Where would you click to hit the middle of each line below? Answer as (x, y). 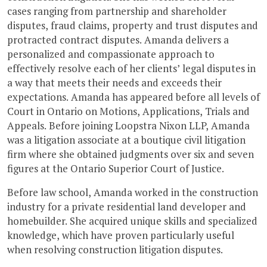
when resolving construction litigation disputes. (115, 249)
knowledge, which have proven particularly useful (121, 235)
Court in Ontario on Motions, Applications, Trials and (128, 111)
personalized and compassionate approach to (111, 54)
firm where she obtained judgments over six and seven (131, 154)
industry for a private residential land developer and (127, 206)
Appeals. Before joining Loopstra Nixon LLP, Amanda (128, 125)
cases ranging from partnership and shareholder (117, 11)
